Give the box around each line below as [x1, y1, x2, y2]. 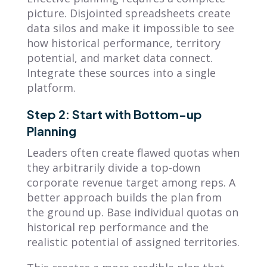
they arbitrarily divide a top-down [26, 160, 200, 175]
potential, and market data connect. [26, 50, 213, 65]
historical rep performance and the [26, 219, 209, 234]
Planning [26, 123, 76, 138]
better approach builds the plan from [26, 190, 222, 204]
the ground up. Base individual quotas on [26, 204, 238, 219]
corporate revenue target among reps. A [26, 175, 235, 190]
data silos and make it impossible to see [26, 20, 234, 35]
